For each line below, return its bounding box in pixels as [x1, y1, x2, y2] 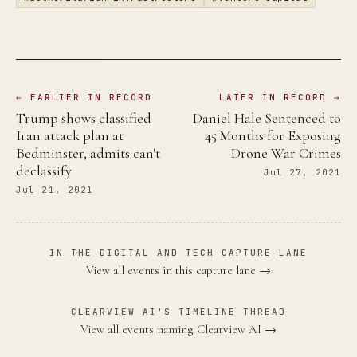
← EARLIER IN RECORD [16, 92, 152, 104]
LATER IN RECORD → [219, 92, 341, 104]
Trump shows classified [16, 109, 151, 127]
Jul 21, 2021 [16, 184, 94, 196]
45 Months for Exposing [205, 127, 341, 145]
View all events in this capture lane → [86, 263, 271, 278]
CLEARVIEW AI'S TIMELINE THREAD [71, 306, 286, 318]
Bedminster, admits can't [16, 144, 160, 163]
